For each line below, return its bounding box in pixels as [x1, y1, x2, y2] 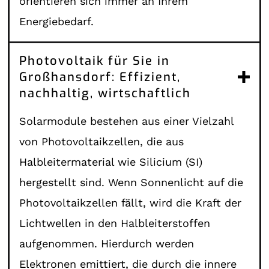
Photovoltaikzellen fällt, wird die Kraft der [19, 196, 242, 209]
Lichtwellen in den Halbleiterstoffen [19, 216, 211, 229]
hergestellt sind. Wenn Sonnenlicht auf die [19, 175, 244, 189]
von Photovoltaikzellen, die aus [19, 134, 184, 148]
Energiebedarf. [19, 14, 94, 28]
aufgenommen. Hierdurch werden [19, 237, 195, 250]
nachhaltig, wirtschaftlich [19, 85, 192, 101]
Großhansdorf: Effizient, [19, 68, 181, 85]
